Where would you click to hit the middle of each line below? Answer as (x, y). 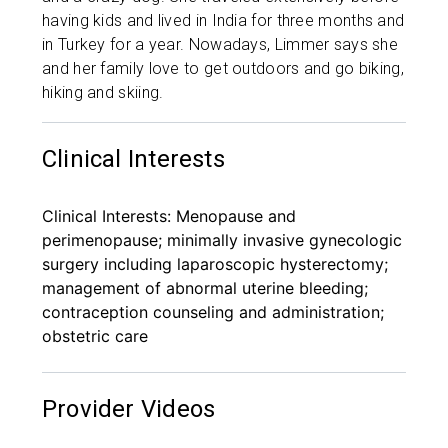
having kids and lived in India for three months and (223, 20)
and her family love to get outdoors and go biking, (223, 68)
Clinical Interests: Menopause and (169, 216)
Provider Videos (129, 409)
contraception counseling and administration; (213, 312)
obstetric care (95, 336)
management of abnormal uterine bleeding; (205, 288)
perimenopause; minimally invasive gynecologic (222, 240)
